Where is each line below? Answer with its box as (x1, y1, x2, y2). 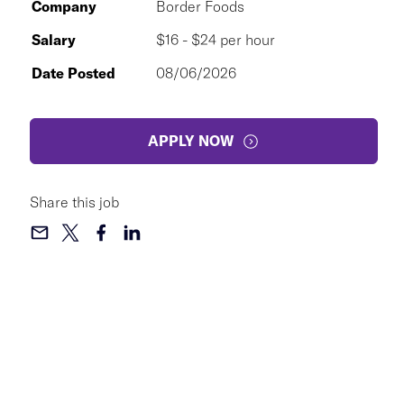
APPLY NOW (148, 132, 234, 150)
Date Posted (32, 64, 115, 82)
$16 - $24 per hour (156, 31, 275, 49)
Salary (32, 31, 76, 49)
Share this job (30, 193, 119, 211)
